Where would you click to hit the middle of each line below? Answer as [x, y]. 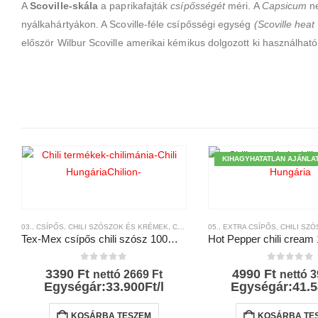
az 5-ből [110, 268]
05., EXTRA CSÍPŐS [242, 226]
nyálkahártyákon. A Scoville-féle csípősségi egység [138, 24]
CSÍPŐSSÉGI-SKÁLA [273, 226]
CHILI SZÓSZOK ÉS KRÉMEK [118, 226]
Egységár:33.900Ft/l [104, 287]
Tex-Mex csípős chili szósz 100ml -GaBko [173, 239]
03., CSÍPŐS [43, 226]
